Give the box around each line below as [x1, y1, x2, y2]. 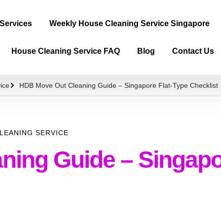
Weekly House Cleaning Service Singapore [49, 19, 210, 28]
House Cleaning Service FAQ [11, 47, 120, 55]
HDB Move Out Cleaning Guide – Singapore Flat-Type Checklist [19, 81, 218, 89]
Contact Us [172, 47, 215, 55]
